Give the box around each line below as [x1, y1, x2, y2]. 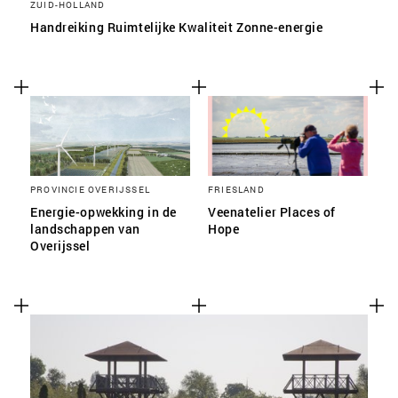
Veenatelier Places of [208, 203, 336, 220]
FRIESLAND [208, 183, 265, 195]
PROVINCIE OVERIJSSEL [30, 183, 150, 195]
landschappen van [30, 220, 140, 237]
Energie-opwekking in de [30, 203, 177, 220]
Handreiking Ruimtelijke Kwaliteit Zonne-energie [30, 19, 323, 36]
